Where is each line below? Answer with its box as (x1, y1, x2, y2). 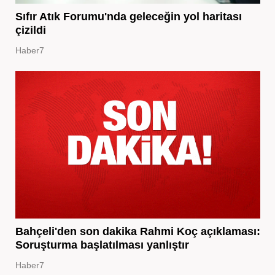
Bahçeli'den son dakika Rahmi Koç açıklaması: (15, 225, 260, 238)
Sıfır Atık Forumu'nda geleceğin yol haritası (15, 10, 242, 23)
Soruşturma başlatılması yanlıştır (15, 238, 189, 251)
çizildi (15, 23, 46, 36)
